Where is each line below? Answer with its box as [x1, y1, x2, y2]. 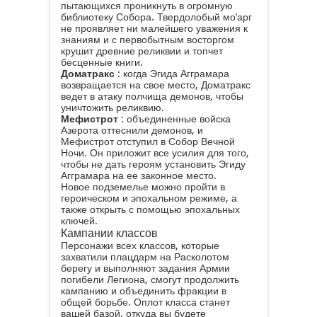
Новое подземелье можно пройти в [60, 181, 225, 192]
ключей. [60, 215, 98, 226]
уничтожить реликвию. [60, 102, 164, 113]
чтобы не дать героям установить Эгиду [60, 158, 246, 170]
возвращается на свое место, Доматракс [60, 79, 250, 91]
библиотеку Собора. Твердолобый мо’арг [60, 11, 252, 23]
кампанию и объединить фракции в [60, 285, 226, 296]
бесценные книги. [60, 57, 143, 68]
